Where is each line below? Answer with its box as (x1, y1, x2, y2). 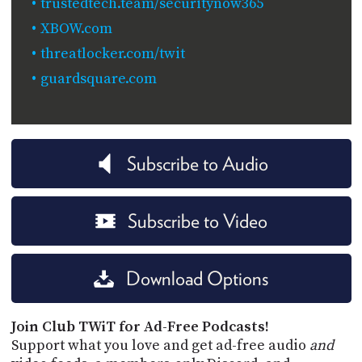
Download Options (126, 266, 268, 290)
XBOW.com (40, 19, 112, 38)
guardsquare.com (40, 69, 157, 88)
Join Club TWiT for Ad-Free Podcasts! (11, 317, 269, 336)
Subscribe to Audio (126, 151, 268, 175)
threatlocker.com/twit (40, 44, 185, 63)
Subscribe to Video (127, 208, 267, 233)
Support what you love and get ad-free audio (11, 335, 309, 355)
